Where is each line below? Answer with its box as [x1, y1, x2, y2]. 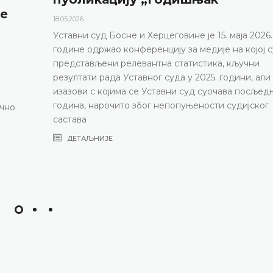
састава [53, 113, 87, 125]
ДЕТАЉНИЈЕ [65, 133, 113, 143]
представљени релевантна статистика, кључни [53, 57, 260, 69]
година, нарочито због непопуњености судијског [53, 99, 269, 111]
